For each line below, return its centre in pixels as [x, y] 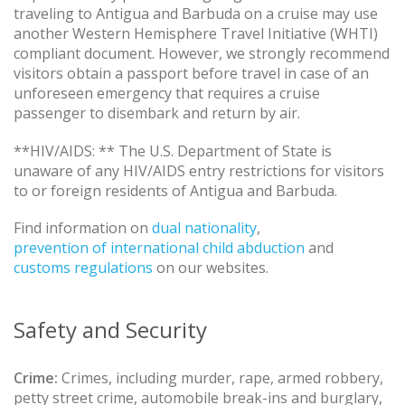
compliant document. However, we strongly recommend [202, 54]
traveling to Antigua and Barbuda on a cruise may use [196, 14]
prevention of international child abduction [159, 247]
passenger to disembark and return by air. [157, 113]
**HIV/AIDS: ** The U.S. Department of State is [173, 151]
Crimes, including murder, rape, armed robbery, [221, 377]
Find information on [83, 227]
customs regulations [83, 267]
